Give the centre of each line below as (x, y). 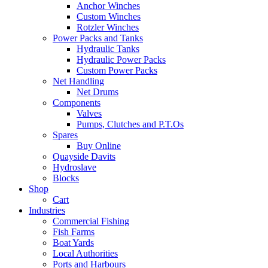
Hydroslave (74, 167)
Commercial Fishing (91, 221)
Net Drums (98, 92)
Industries (47, 210)
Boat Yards (73, 243)
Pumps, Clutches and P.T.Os (130, 124)
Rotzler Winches (108, 27)
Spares (65, 135)
